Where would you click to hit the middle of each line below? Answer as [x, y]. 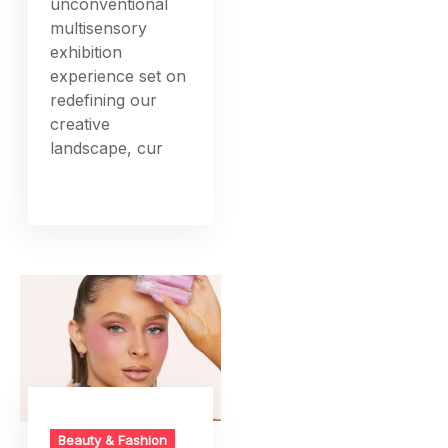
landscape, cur [107, 148]
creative [80, 124]
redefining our [104, 100]
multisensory [99, 28]
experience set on [118, 76]
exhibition [86, 52]
